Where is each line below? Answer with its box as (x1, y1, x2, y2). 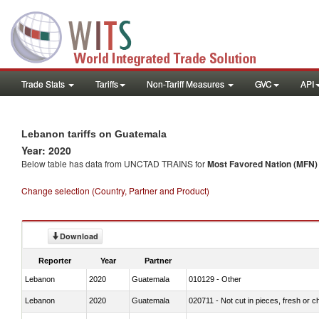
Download (60, 231, 98, 241)
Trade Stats (21, 78, 67, 90)
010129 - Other (189, 274, 241, 283)
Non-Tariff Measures (147, 78, 226, 90)
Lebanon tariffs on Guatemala (21, 128, 167, 140)
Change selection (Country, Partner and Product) (21, 184, 209, 197)
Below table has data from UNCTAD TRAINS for (21, 157, 207, 169)
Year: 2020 (21, 143, 71, 157)
